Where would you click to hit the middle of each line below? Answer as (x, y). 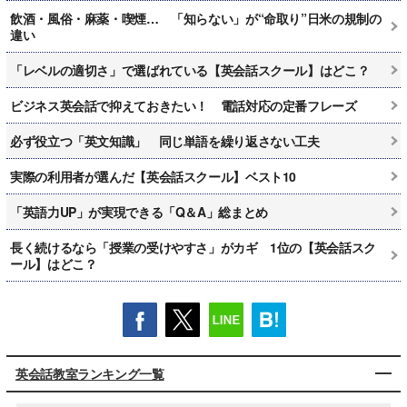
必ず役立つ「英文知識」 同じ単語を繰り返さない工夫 (165, 140)
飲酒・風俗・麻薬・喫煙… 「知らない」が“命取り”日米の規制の (196, 18)
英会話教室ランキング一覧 (90, 373)
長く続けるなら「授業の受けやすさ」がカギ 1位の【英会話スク (193, 247)
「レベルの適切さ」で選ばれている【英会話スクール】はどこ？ (190, 69)
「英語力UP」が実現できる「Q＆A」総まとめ (139, 211)
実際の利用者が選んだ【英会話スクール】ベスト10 (153, 176)
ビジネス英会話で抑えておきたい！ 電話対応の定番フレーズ (184, 105)
